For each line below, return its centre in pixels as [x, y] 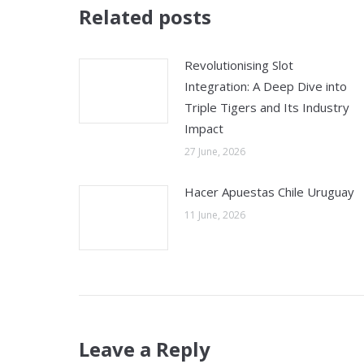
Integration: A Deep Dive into [266, 86]
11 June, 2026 [215, 215]
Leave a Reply [145, 349]
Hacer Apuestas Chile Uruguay [269, 192]
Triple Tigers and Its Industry [267, 107]
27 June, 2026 [215, 152]
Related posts [145, 17]
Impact [204, 128]
